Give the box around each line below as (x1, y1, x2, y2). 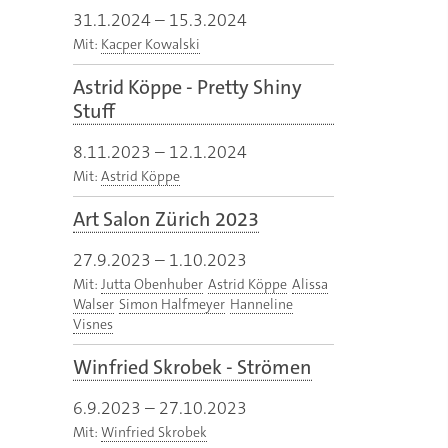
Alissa (292, 275, 328, 294)
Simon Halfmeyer (119, 295, 225, 314)
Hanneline (230, 295, 293, 314)
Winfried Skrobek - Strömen (73, 354, 312, 381)
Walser (73, 295, 114, 314)
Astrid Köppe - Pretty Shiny (73, 74, 302, 101)
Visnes (73, 315, 113, 334)
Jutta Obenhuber (101, 275, 203, 294)
